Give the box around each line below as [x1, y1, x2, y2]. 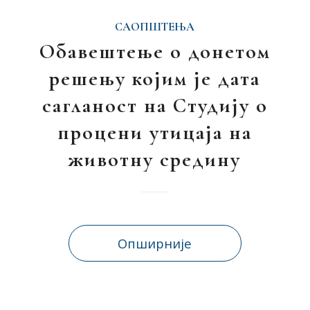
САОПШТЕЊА [115, 20, 195, 34]
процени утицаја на [57, 120, 253, 145]
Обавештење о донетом [39, 39, 271, 64]
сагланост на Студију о [42, 93, 268, 118]
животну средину [69, 147, 241, 172]
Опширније [118, 235, 192, 252]
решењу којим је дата [49, 66, 261, 91]
